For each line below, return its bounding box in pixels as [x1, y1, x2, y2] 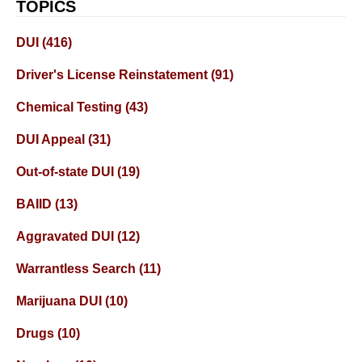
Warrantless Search [16, 262, 139, 276]
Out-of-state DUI [16, 165, 117, 179]
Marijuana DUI [16, 294, 105, 309]
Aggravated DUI [16, 229, 117, 244]
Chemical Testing [16, 100, 125, 115]
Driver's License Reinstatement [16, 68, 211, 82]
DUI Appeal [16, 133, 88, 147]
